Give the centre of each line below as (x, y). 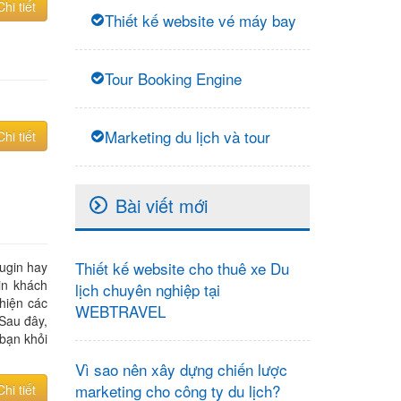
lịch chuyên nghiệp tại (147, 290)
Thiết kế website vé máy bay (200, 20)
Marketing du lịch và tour (187, 137)
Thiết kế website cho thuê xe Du (182, 268)
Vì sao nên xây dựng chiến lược (181, 369)
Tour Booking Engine (173, 78)
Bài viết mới (161, 205)
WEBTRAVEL (120, 311)
